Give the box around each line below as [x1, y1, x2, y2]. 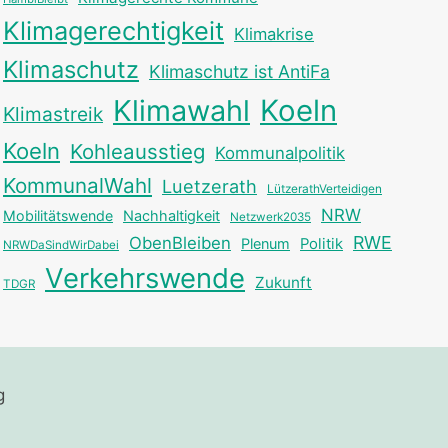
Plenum [241, 234, 290, 252]
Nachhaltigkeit [123, 206, 220, 224]
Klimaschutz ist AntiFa [149, 60, 330, 82]
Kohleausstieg [70, 138, 205, 164]
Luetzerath [162, 174, 257, 197]
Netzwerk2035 [230, 209, 311, 224]
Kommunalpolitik [215, 142, 345, 163]
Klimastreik [3, 101, 103, 126]
